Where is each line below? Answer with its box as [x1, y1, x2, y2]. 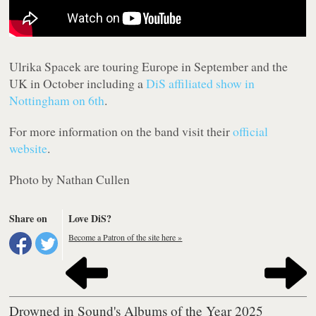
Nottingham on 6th [9, 92, 105, 109]
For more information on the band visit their [9, 123, 233, 140]
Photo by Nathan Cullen [9, 171, 130, 188]
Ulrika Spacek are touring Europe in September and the [9, 58, 288, 75]
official [233, 123, 269, 140]
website [9, 140, 48, 157]
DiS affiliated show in [146, 75, 255, 92]
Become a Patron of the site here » [68, 231, 183, 243]
